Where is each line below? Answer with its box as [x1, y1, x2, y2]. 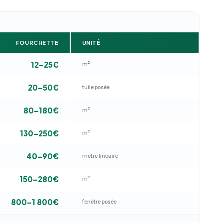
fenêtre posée [82, 198, 116, 205]
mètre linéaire [82, 152, 118, 159]
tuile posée [82, 83, 110, 91]
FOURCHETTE [15, 38, 59, 46]
